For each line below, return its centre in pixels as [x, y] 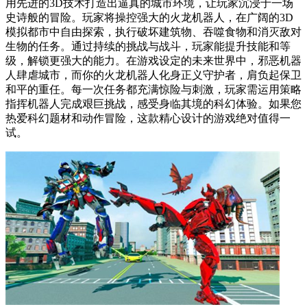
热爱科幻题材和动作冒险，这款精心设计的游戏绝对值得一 [148, 118]
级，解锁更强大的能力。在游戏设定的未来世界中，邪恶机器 [153, 60]
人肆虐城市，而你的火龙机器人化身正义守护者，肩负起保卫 [153, 75]
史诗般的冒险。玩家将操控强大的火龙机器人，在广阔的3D [149, 17]
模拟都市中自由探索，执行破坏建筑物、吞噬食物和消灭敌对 [153, 32]
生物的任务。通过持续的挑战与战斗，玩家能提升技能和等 [148, 46]
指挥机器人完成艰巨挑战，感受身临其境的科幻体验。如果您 [153, 103]
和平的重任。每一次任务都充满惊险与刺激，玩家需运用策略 [153, 89]
